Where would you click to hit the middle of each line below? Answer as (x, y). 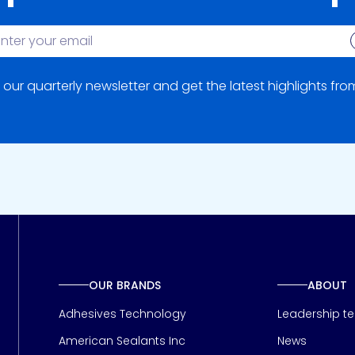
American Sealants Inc (122, 340)
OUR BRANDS (124, 285)
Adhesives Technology (122, 313)
